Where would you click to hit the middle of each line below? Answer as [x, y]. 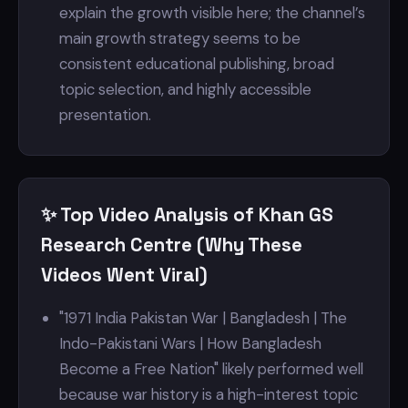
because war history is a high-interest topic [209, 394]
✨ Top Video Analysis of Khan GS [187, 215]
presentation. [105, 115]
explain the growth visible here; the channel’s [212, 13]
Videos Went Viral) [124, 275]
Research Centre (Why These [172, 245]
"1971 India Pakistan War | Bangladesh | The [203, 318]
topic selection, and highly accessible [185, 89]
